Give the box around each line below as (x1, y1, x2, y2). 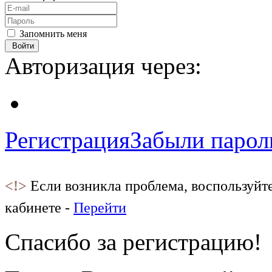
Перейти (73, 199, 126, 216)
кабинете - (5, 199, 73, 216)
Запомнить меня (19, 29, 87, 39)
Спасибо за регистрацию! (5, 229, 262, 255)
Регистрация (5, 127, 130, 153)
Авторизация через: (5, 53, 202, 79)
